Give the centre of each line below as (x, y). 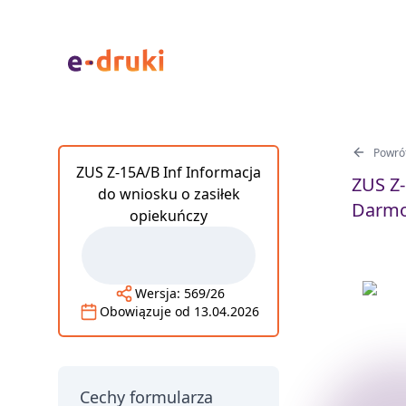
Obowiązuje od (147, 311)
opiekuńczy (169, 216)
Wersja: (159, 293)
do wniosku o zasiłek (169, 194)
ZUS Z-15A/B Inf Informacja (169, 172)
